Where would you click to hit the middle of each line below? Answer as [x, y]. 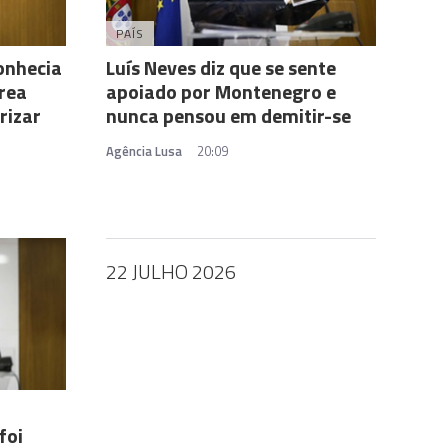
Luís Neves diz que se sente [221, 67]
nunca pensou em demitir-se [228, 115]
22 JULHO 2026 [171, 271]
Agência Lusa [144, 150]
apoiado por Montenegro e [221, 91]
